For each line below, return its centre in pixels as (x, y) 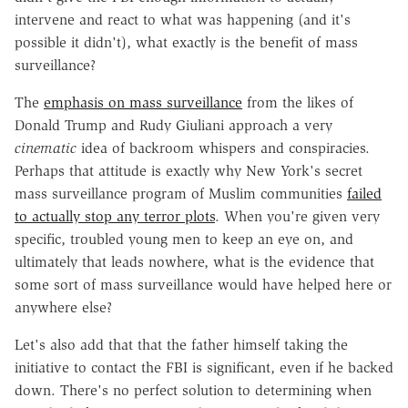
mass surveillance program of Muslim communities (181, 193)
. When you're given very (297, 216)
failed (364, 193)
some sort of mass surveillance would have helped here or (203, 284)
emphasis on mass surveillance (143, 102)
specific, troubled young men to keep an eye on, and (184, 239)
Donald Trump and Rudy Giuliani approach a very (173, 125)
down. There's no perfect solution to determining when (193, 390)
